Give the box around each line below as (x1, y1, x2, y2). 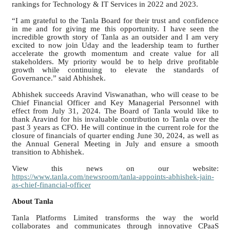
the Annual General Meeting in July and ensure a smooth (11, 140, 219, 148)
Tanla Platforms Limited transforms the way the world (11, 214, 219, 222)
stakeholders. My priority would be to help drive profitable (11, 57, 219, 66)
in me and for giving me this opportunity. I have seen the (11, 25, 219, 33)
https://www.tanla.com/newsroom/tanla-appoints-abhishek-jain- (11, 172, 214, 181)
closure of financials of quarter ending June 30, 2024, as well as (11, 131, 219, 140)
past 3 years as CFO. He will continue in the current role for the (11, 123, 219, 132)
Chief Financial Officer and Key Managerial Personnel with (11, 99, 219, 107)
